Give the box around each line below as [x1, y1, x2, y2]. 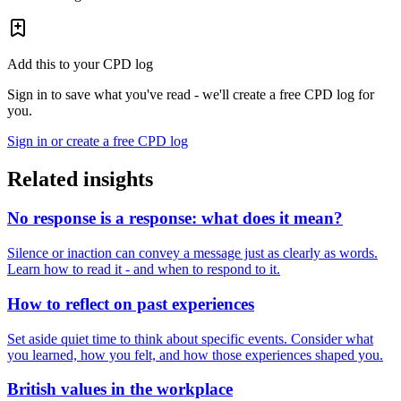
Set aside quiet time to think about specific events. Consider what [7, 330, 373, 346]
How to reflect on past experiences [7, 294, 254, 313]
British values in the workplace [7, 380, 233, 399]
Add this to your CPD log [7, 55, 153, 72]
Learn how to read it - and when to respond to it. [7, 261, 280, 277]
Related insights [7, 166, 153, 191]
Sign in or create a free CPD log [7, 132, 188, 149]
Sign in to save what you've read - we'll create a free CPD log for [7, 86, 374, 102]
